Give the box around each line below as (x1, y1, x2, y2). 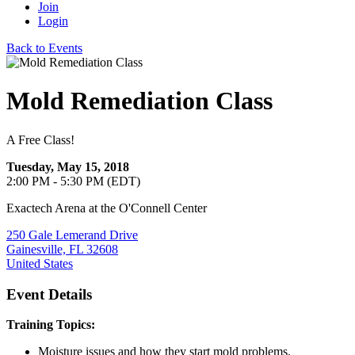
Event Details (6, 285, 92, 303)
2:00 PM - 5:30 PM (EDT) (6, 174, 140, 188)
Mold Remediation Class (6, 86, 273, 116)
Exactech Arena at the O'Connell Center (6, 200, 207, 215)
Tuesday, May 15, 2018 (6, 159, 129, 174)
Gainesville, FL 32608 (6, 242, 118, 256)
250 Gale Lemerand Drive (6, 227, 138, 242)
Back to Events (6, 41, 82, 55)
